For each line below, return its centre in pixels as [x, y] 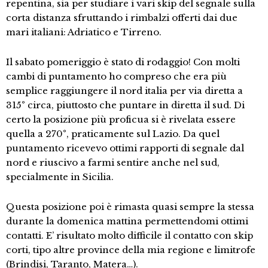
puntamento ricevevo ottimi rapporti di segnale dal [125, 148]
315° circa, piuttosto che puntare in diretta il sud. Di [125, 105]
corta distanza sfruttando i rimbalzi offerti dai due [122, 18]
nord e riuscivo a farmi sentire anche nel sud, [113, 162]
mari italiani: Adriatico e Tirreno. [84, 32]
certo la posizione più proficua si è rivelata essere [121, 119]
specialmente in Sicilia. [60, 177]
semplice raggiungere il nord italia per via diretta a [124, 91]
